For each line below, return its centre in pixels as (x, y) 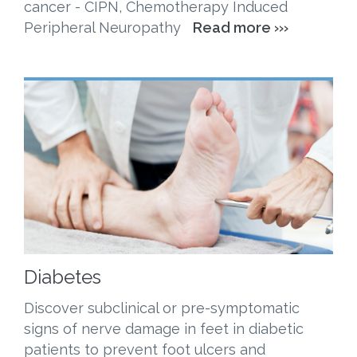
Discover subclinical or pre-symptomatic (162, 308)
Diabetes (63, 277)
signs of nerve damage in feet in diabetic (164, 328)
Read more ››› (241, 27)
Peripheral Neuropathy (108, 27)
